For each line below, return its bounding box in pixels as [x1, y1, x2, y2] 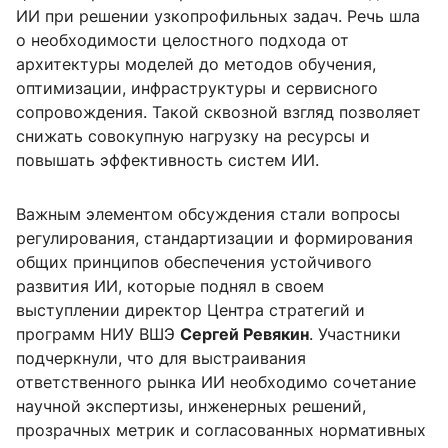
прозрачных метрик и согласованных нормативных [16, 420, 426, 441]
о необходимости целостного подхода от [16, 30, 349, 51]
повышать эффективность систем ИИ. [16, 150, 319, 171]
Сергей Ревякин [180, 324, 309, 345]
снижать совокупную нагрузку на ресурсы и [16, 126, 370, 147]
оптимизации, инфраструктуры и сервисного [16, 78, 378, 99]
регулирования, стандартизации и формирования [16, 228, 413, 249]
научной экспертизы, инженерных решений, [16, 396, 366, 417]
